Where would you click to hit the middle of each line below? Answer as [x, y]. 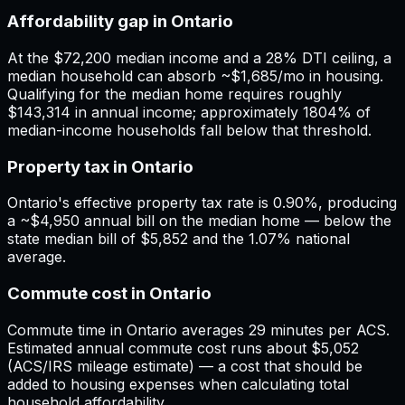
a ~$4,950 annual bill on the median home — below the [199, 221]
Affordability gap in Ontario [120, 22]
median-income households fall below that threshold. [189, 130]
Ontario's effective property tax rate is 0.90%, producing [202, 203]
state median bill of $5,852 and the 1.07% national [179, 239]
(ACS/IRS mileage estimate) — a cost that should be [185, 366]
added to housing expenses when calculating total [178, 384]
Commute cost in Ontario [109, 294]
